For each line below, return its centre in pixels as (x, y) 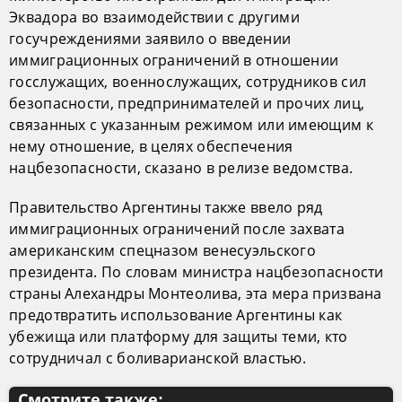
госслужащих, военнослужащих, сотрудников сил (188, 81)
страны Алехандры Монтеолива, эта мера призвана (196, 293)
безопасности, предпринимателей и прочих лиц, (187, 103)
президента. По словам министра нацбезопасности (197, 271)
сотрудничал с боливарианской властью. (158, 358)
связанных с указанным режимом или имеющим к (191, 124)
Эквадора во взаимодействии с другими (154, 17)
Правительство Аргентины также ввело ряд (166, 207)
